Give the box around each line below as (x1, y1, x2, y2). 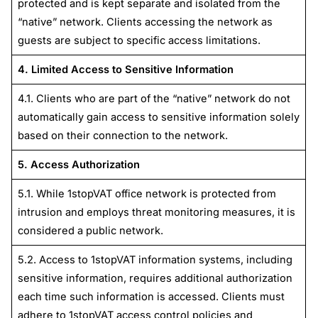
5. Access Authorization (17, 158, 140, 171)
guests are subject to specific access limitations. (17, 33, 261, 47)
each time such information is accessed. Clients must (17, 290, 285, 303)
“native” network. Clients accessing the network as (17, 15, 273, 28)
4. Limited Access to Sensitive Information (17, 62, 234, 76)
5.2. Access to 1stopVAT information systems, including (17, 253, 292, 266)
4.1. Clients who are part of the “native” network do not (17, 92, 290, 105)
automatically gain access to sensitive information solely (17, 110, 300, 124)
